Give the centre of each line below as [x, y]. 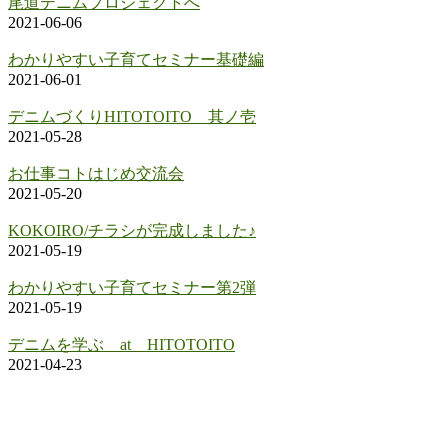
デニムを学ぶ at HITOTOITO [121, 345]
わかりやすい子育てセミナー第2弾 [132, 288]
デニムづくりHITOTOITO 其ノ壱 [132, 117]
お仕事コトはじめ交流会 [96, 174]
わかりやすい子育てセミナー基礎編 [136, 60]
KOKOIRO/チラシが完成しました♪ [132, 231]
